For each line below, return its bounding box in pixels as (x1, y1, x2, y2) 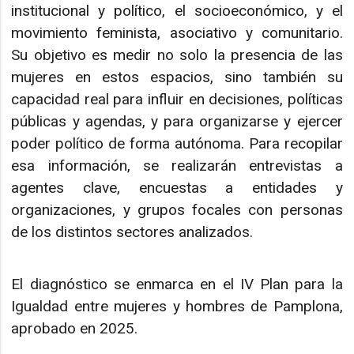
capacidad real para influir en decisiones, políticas (11, 89, 343, 108)
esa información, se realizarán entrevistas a (11, 156, 343, 175)
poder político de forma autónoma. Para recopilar (11, 134, 343, 153)
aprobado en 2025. (11, 319, 138, 338)
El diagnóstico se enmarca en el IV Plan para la (11, 275, 343, 294)
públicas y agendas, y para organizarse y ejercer (11, 111, 343, 130)
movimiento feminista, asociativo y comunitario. (11, 23, 343, 42)
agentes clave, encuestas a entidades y (11, 178, 343, 197)
